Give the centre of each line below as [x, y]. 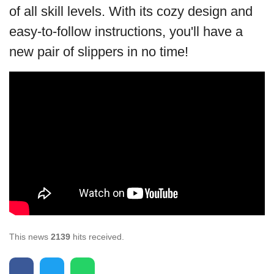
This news [30, 236]
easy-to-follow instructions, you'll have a [126, 32]
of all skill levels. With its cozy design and [131, 12]
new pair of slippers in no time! [99, 52]
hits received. [97, 236]
